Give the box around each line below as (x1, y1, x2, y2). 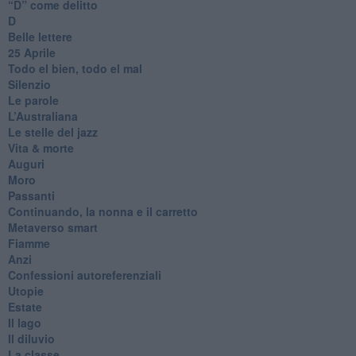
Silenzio (7, 75, 51, 92)
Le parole (7, 91, 59, 108)
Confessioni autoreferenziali (7, 266, 161, 283)
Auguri (7, 155, 44, 172)
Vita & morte (7, 139, 74, 156)
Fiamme (7, 234, 50, 251)
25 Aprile (7, 44, 56, 60)
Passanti (7, 187, 55, 203)
